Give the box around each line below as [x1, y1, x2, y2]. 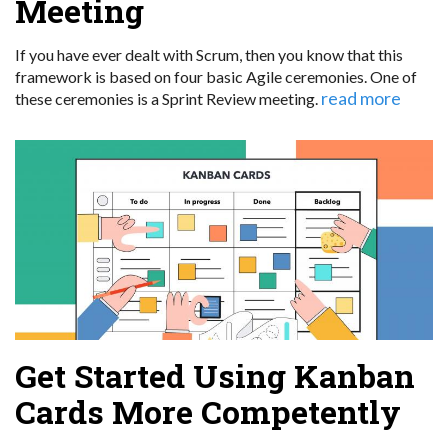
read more [321, 87, 401, 110]
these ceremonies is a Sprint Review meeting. [15, 89, 321, 109]
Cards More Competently [15, 390, 401, 434]
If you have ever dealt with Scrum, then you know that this [15, 45, 403, 65]
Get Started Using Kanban [15, 354, 415, 398]
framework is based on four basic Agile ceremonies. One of [15, 67, 417, 87]
